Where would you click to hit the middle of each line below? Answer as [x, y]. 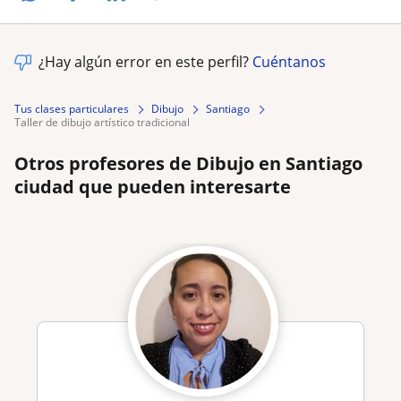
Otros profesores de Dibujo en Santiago [188, 164]
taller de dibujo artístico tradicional [105, 123]
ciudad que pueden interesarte [153, 187]
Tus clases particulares [72, 109]
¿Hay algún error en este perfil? [145, 62]
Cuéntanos [289, 62]
